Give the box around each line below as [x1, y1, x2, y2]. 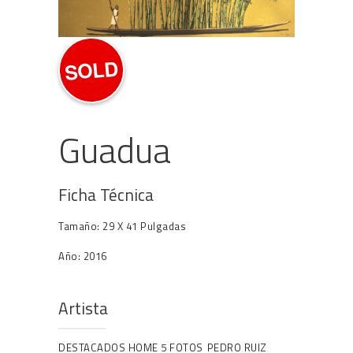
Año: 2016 [58, 247, 107, 264]
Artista [58, 295, 108, 321]
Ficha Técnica [58, 181, 154, 207]
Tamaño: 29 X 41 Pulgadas [58, 217, 186, 234]
